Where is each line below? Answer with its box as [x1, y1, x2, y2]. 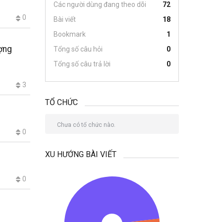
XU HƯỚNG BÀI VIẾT [45, 150, 116, 159]
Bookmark [54, 30, 86, 38]
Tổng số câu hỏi [54, 45, 103, 53]
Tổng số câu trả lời [54, 60, 111, 68]
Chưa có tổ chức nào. [57, 121, 115, 128]
